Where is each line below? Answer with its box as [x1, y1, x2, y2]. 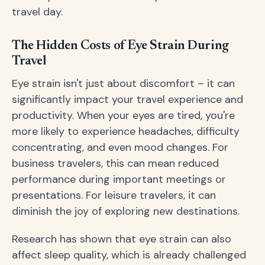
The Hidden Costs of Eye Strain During [12, 39, 229, 53]
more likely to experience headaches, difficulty [12, 124, 240, 138]
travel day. [12, 4, 63, 19]
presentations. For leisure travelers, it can [12, 188, 216, 202]
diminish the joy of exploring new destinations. [12, 203, 240, 218]
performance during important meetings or [12, 172, 226, 186]
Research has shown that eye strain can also [12, 231, 231, 246]
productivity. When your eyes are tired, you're [12, 108, 235, 122]
